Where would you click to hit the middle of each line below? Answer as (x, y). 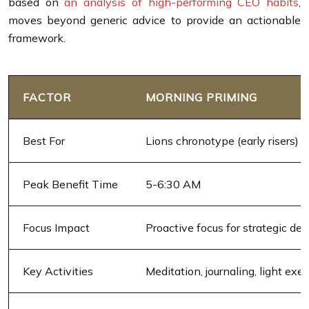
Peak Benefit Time (70, 184)
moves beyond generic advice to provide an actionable (154, 20)
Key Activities (58, 271)
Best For (44, 140)
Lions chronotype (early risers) (222, 140)
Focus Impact (56, 227)
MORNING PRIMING (201, 97)
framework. (37, 38)
